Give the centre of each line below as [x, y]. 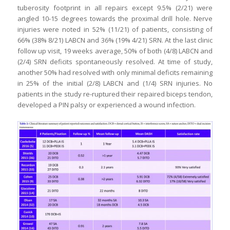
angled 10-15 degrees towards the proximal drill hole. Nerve [115, 18]
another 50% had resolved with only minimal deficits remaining [115, 72]
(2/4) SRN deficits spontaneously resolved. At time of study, [115, 61]
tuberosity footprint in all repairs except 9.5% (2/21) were [115, 7]
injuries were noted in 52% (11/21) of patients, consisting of [115, 29]
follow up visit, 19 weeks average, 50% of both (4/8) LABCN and [115, 51]
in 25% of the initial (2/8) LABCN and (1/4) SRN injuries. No [115, 83]
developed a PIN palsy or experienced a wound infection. [106, 104]
